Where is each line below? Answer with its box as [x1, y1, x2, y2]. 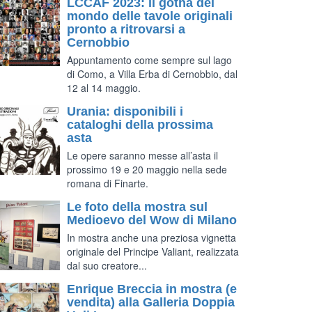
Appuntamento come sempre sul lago [67, 53, 232, 67]
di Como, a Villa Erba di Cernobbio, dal [67, 67, 237, 81]
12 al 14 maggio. [67, 81, 141, 95]
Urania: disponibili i [67, 104, 183, 118]
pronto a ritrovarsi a [67, 22, 185, 36]
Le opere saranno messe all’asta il [67, 148, 218, 162]
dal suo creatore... [67, 258, 147, 272]
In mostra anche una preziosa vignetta [67, 231, 236, 244]
